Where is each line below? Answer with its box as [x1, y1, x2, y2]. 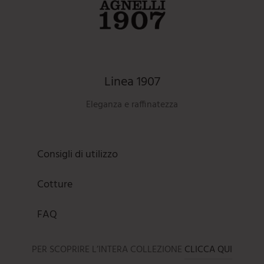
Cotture [37, 176, 72, 194]
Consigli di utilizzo [37, 146, 118, 164]
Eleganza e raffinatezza [86, 97, 178, 113]
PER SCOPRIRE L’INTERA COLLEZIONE [32, 242, 184, 258]
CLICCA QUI [184, 242, 232, 258]
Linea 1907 [104, 71, 160, 93]
